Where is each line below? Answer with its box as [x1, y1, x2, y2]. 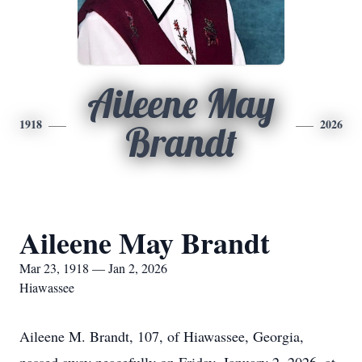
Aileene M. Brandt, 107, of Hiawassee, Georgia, [19, 326, 304, 346]
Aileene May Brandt [19, 221, 270, 263]
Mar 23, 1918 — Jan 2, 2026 [19, 259, 167, 276]
